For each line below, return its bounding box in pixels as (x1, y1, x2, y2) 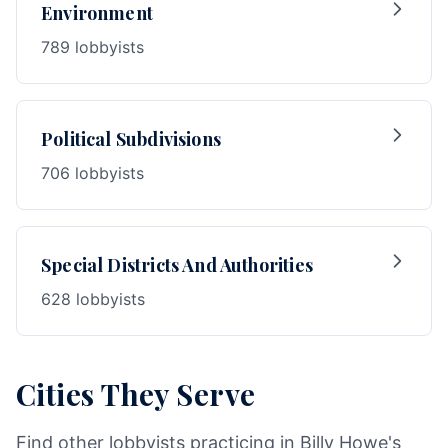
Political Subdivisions (41, 127, 221, 151)
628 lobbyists (41, 289, 145, 309)
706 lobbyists (41, 163, 144, 183)
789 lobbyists (41, 37, 144, 57)
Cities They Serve (16, 374, 256, 413)
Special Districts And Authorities (41, 253, 313, 277)
